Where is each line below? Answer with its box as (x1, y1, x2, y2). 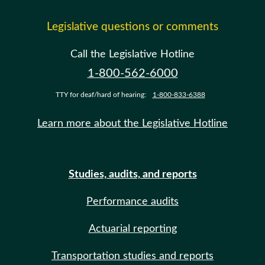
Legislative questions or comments (47, 21, 218, 33)
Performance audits (86, 196, 179, 207)
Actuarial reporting (88, 224, 177, 234)
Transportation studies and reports (51, 251, 214, 261)
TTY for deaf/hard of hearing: (55, 91, 148, 98)
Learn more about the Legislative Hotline (37, 118, 228, 129)
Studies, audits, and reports (68, 169, 197, 180)
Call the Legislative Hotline (70, 49, 195, 60)
